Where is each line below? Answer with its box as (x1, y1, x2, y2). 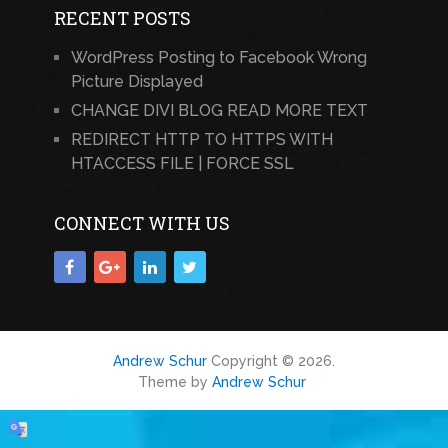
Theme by (137, 374, 212, 391)
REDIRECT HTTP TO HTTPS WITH (70, 130, 333, 150)
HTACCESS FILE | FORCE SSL (70, 154, 294, 174)
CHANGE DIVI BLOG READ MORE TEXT (70, 101, 368, 121)
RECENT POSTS (53, 6, 191, 31)
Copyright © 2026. (206, 353, 335, 370)
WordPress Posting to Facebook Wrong (70, 48, 367, 68)
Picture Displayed (70, 72, 203, 92)
